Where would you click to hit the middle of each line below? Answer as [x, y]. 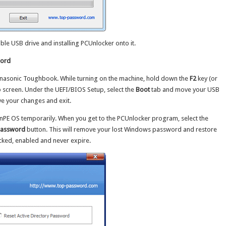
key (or [207, 78]
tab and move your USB [184, 89]
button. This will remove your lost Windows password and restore [121, 129]
